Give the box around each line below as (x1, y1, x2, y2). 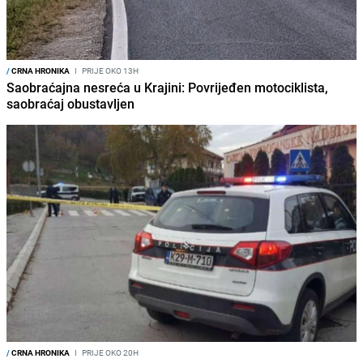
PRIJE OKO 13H (80, 65, 139, 77)
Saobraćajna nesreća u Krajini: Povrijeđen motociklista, (6, 79, 328, 97)
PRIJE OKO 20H (80, 347, 139, 359)
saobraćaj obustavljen (6, 95, 135, 113)
